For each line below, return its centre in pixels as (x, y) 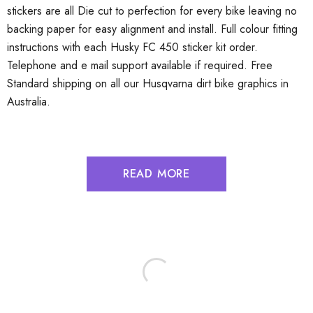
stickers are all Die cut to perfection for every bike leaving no (152, 11)
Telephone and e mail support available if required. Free (140, 65)
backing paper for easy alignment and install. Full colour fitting (152, 29)
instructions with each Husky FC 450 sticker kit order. (132, 47)
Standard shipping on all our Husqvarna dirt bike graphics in (148, 83)
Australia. (29, 102)
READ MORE (156, 174)
